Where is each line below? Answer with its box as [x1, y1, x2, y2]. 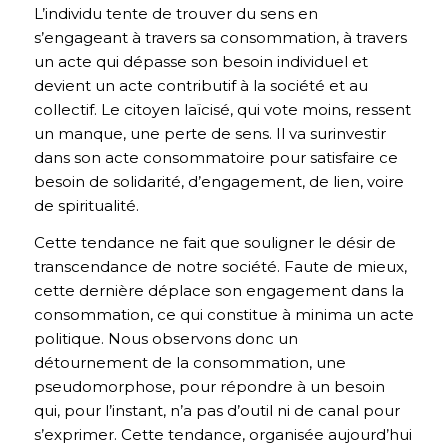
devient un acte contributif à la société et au [33, 76, 368, 96]
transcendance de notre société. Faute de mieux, [33, 257, 407, 276]
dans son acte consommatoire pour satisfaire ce [33, 148, 398, 168]
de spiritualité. [33, 196, 139, 216]
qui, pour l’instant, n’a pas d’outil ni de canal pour [33, 401, 400, 420]
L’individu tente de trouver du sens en [33, 4, 318, 24]
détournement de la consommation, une [33, 353, 346, 372]
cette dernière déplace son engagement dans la [33, 281, 404, 300]
